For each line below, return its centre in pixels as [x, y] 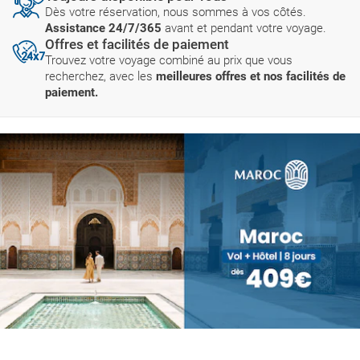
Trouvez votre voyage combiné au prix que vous [169, 60]
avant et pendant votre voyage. [244, 28]
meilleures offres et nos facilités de [251, 76]
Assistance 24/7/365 [103, 28]
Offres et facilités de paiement [137, 44]
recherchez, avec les [100, 76]
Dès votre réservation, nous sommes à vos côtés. [176, 12]
